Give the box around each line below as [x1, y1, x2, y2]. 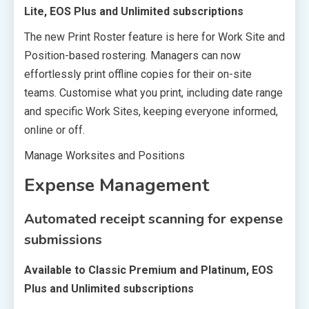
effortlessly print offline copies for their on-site [24, 67, 252, 81]
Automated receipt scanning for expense [24, 209, 283, 228]
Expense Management [24, 172, 209, 197]
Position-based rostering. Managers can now [24, 48, 241, 62]
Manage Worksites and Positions [24, 148, 185, 162]
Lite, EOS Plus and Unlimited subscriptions [24, 4, 243, 18]
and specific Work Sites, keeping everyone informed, [24, 104, 278, 118]
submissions [24, 230, 102, 249]
